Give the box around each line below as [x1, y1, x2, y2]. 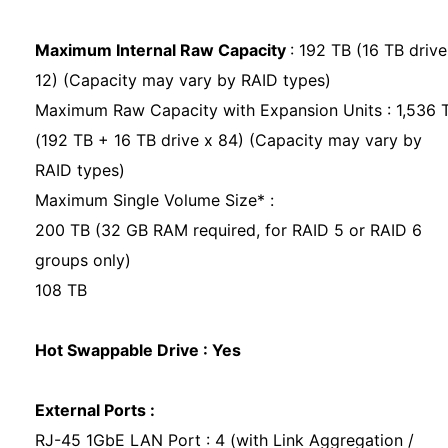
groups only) [35, 250, 131, 270]
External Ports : [35, 400, 155, 420]
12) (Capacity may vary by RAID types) [35, 70, 336, 90]
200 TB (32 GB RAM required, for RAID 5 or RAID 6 [35, 220, 422, 240]
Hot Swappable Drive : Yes [35, 340, 241, 360]
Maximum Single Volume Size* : [35, 190, 274, 210]
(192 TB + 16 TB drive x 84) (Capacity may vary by [35, 130, 422, 150]
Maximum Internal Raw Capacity [35, 40, 290, 60]
